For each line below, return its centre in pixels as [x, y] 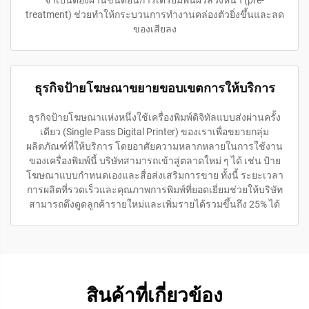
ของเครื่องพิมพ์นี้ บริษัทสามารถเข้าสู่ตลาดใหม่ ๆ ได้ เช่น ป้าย [154, 160]
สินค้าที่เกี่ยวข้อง [154, 295]
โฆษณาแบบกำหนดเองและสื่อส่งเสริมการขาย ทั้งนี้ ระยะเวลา [154, 175]
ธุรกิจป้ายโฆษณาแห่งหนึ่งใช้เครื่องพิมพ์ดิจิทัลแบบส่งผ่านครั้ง [154, 117]
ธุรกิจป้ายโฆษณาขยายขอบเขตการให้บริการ [154, 88]
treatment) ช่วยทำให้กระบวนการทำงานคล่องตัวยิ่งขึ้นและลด [154, 14]
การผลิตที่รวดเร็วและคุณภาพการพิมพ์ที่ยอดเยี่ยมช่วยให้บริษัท [154, 189]
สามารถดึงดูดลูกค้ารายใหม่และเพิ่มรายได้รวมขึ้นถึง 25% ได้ [154, 204]
